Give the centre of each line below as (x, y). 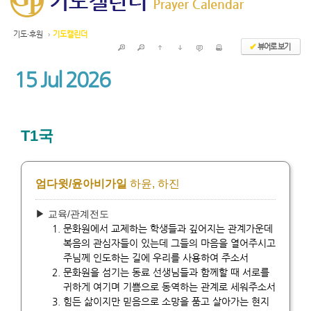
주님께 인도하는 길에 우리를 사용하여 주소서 (156, 257)
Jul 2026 (75, 79)
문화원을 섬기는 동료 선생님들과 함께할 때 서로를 (166, 272)
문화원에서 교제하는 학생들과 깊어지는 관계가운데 (168, 228)
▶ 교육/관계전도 (72, 213)
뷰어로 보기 (274, 46)
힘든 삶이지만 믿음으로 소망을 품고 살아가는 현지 (166, 301)
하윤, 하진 (153, 183)
